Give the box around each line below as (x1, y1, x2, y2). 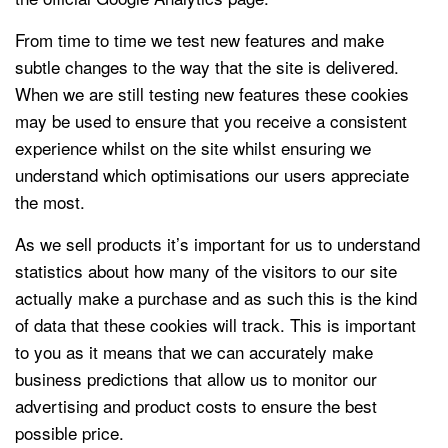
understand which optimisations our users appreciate (15, 162, 409, 187)
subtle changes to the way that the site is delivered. (15, 54, 399, 79)
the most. (15, 189, 85, 214)
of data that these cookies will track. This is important (15, 312, 416, 337)
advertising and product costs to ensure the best (15, 393, 377, 418)
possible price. (15, 420, 124, 445)
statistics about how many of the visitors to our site (15, 258, 397, 283)
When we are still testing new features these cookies (15, 81, 409, 106)
